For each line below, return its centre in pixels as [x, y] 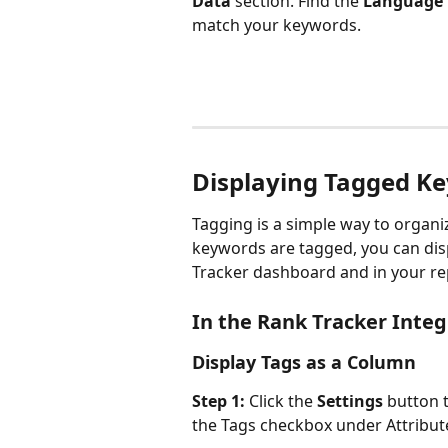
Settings [350, 400]
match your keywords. [276, 24]
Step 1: [218, 400]
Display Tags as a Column [304, 361]
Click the [281, 400]
